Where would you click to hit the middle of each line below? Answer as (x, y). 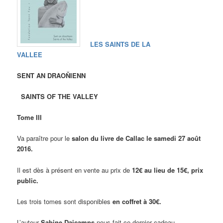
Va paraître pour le (45, 138)
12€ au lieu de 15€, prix (167, 170)
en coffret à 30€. (137, 201)
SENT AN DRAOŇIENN (52, 75)
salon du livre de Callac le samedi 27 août (136, 138)
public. (28, 180)
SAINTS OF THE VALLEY (58, 97)
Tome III (30, 117)
